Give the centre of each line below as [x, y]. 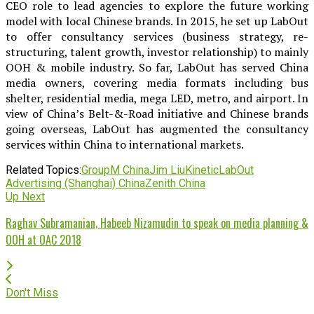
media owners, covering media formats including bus [157, 82]
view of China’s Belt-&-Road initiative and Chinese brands [157, 113]
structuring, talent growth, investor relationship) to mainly [157, 52]
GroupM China [115, 170]
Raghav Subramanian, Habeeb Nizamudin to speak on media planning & [157, 223]
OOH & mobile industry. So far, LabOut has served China [157, 67]
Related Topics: [43, 170]
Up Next [25, 196]
